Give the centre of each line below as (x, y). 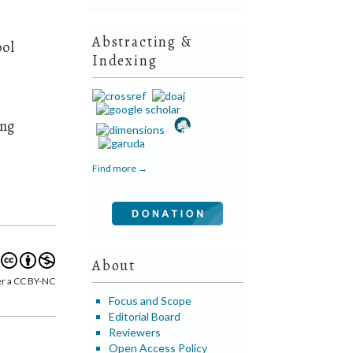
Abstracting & (142, 41)
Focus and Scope (150, 300)
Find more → (120, 168)
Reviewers (135, 332)
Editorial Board (145, 316)
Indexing (125, 60)
